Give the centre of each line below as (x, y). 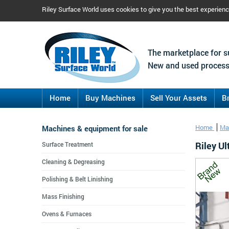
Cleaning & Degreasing (73, 162)
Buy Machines (110, 98)
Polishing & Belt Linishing (77, 179)
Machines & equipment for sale (95, 128)
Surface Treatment (67, 144)
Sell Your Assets (179, 98)
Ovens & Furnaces (67, 214)
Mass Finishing (63, 196)
